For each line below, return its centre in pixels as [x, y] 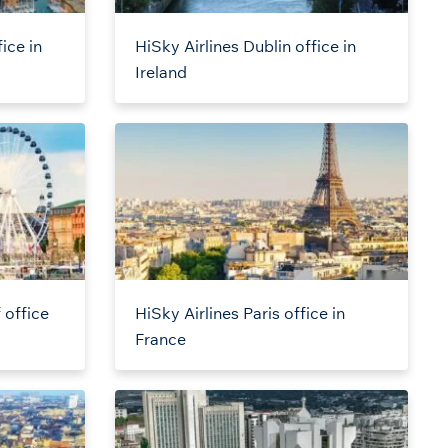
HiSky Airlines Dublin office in [245, 46]
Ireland [160, 72]
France [160, 339]
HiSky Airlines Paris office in [239, 313]
